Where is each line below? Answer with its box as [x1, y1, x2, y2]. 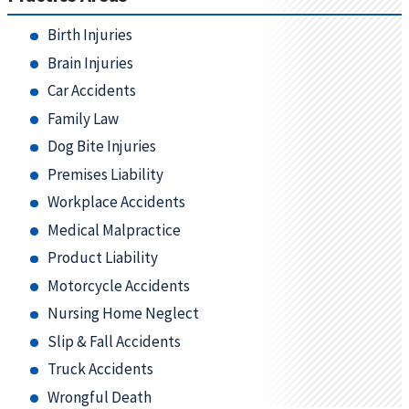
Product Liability [47, 247, 158, 267]
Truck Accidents [47, 359, 153, 379]
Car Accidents [47, 80, 136, 100]
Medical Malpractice [47, 219, 181, 240]
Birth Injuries [47, 25, 132, 45]
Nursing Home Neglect [47, 303, 199, 323]
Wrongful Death [47, 386, 152, 407]
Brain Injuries [47, 52, 133, 73]
